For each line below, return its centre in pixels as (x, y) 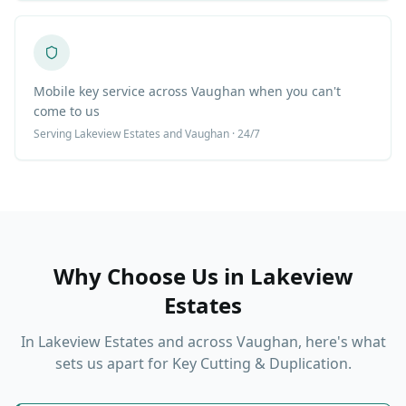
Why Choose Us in (151, 276)
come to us (67, 111)
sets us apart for (113, 364)
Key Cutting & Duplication (260, 364)
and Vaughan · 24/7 (210, 134)
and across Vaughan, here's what (270, 342)
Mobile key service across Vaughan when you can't (187, 92)
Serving (54, 134)
